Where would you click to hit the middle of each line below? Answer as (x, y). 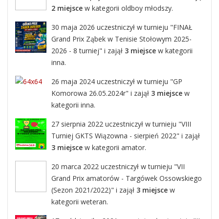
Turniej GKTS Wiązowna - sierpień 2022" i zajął (126, 136)
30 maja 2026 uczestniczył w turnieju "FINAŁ (122, 27)
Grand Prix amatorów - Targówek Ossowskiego (127, 178)
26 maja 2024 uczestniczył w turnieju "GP (117, 81)
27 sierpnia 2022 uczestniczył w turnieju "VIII (121, 124)
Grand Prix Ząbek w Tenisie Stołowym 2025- (121, 39)
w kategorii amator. (114, 147)
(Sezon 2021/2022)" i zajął (94, 190)
